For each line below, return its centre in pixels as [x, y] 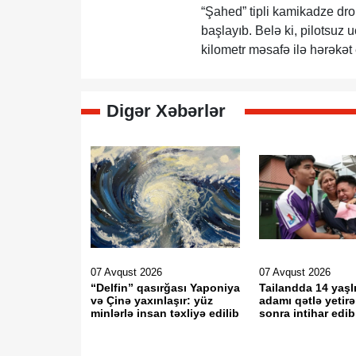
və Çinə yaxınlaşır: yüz [152, 300]
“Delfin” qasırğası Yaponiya [165, 288]
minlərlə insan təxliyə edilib [165, 313]
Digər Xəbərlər [166, 111]
